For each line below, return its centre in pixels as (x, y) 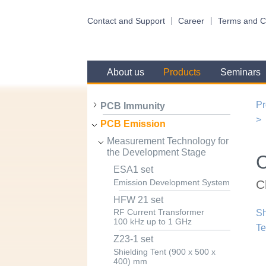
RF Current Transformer (159, 213)
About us (125, 72)
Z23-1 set (133, 239)
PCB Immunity (132, 106)
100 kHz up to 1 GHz (152, 222)
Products (182, 72)
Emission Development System (171, 182)
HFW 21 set (138, 199)
